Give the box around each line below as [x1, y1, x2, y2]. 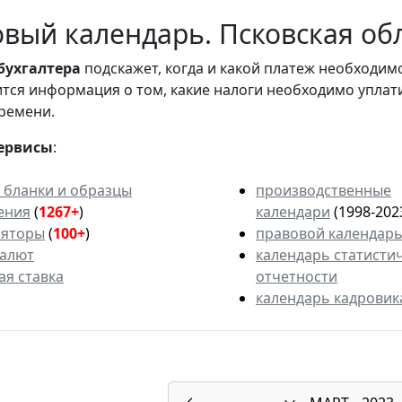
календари [256, 202, 330, 223]
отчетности [256, 267, 337, 287]
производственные [256, 180, 391, 201]
